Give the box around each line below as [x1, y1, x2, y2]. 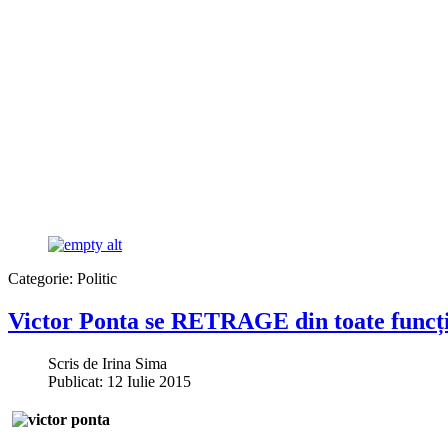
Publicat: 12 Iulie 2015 [48, 372, 191, 390]
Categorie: [8, 270, 77, 287]
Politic [77, 270, 117, 287]
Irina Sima [102, 354, 167, 372]
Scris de [48, 354, 102, 372]
